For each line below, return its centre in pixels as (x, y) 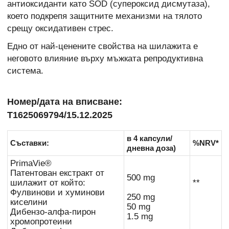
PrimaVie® (31, 164)
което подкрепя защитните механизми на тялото (105, 16)
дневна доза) (151, 148)
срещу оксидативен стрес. (60, 29)
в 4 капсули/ (150, 139)
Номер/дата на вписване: (65, 102)
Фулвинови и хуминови (58, 193)
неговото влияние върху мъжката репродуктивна (105, 58)
